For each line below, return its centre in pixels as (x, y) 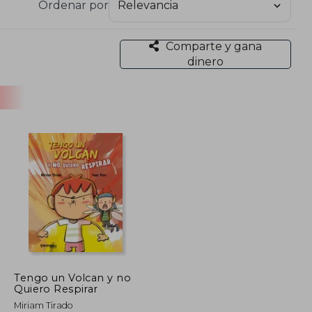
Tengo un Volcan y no (72, 278)
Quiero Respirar (56, 289)
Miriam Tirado (44, 305)
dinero (205, 61)
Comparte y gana (213, 46)
